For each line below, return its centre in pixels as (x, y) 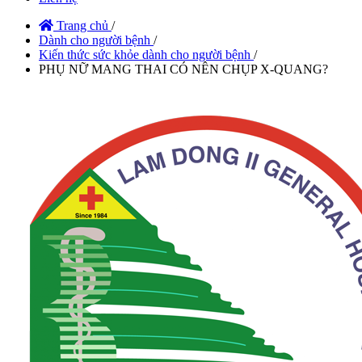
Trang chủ (81, 25)
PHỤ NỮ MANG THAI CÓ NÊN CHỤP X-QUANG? (183, 69)
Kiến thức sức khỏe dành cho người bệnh (145, 54)
